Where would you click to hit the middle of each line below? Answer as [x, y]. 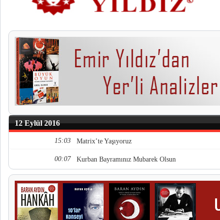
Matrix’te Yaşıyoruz [104, 141]
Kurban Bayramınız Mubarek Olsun [126, 159]
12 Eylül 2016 [37, 123]
